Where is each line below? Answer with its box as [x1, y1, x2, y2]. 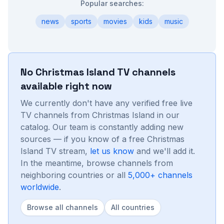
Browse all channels [27, 203, 98, 211]
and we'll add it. [136, 146, 195, 156]
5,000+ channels [128, 170, 192, 180]
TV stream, [43, 146, 87, 156]
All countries [111, 203, 154, 211]
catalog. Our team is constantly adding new [20, 122, 183, 132]
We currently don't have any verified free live [20, 98, 192, 108]
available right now [20, 79, 112, 92]
